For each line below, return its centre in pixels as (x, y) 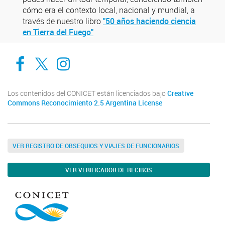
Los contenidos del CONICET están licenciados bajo (87, 93)
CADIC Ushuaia (64, 55)
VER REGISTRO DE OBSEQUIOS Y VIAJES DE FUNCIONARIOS (96, 146)
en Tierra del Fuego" (58, 32)
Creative (180, 93)
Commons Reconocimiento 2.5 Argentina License (85, 103)
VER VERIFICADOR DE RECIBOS (109, 170)
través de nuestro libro (63, 21)
